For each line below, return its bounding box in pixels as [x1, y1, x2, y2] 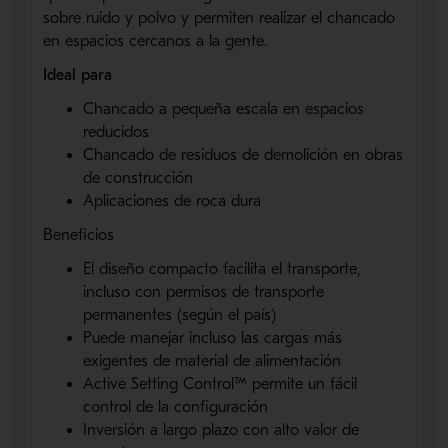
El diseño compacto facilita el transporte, [82, 259, 361, 278]
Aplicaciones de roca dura [82, 191, 261, 210]
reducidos [82, 122, 149, 141]
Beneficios [42, 225, 114, 244]
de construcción [82, 168, 193, 187]
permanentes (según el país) [82, 305, 276, 324]
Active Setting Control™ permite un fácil [82, 374, 357, 393]
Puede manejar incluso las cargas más [82, 328, 342, 347]
